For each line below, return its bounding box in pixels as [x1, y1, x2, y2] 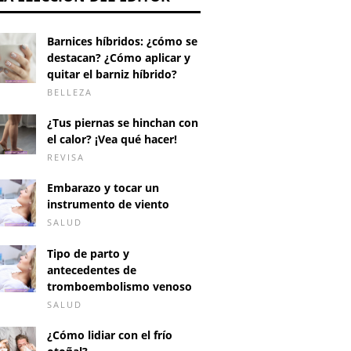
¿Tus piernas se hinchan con [47, 115, 198, 130]
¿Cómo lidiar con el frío [47, 327, 172, 342]
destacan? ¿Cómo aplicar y [47, 50, 190, 65]
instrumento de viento [47, 197, 169, 212]
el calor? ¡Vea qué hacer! [47, 132, 177, 147]
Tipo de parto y [47, 245, 129, 261]
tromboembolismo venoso [47, 278, 192, 294]
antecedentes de [47, 262, 136, 277]
